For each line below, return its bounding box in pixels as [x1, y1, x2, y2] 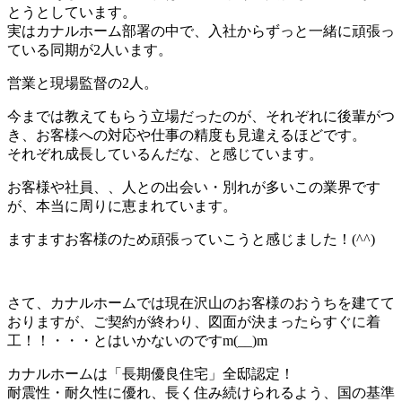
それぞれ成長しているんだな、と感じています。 [7, 145, 323, 162]
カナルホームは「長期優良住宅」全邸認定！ [7, 365, 294, 381]
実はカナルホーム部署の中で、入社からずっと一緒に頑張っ [7, 22, 395, 39]
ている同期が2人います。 [7, 41, 172, 57]
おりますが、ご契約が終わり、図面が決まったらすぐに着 [7, 313, 380, 329]
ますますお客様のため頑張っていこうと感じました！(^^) [7, 231, 375, 247]
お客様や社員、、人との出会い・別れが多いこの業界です [7, 179, 380, 195]
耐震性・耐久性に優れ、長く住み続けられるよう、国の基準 [7, 384, 395, 400]
